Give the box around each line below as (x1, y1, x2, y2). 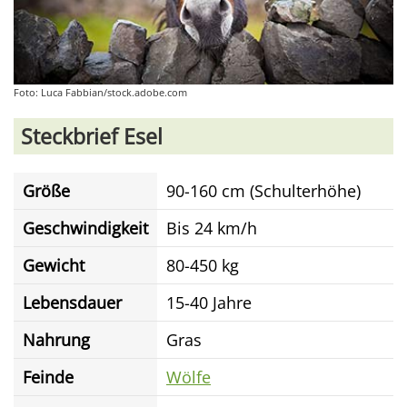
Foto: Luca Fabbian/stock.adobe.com (14, 85, 187, 99)
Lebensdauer (23, 292, 122, 313)
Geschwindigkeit (23, 217, 148, 239)
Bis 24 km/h (166, 217, 257, 239)
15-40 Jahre (166, 292, 252, 313)
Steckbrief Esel (21, 122, 163, 151)
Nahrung (23, 329, 90, 351)
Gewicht (23, 254, 84, 276)
